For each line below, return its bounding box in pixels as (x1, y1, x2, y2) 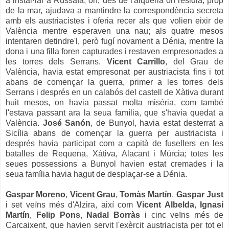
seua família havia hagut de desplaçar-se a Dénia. (6, 169, 187, 178)
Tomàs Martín (120, 190, 172, 199)
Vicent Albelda (136, 200, 194, 209)
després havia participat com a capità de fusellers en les (6, 139, 223, 148)
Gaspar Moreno (6, 190, 66, 199)
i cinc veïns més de (140, 210, 224, 219)
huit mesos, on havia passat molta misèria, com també (6, 98, 223, 107)
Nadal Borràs (86, 210, 141, 219)
